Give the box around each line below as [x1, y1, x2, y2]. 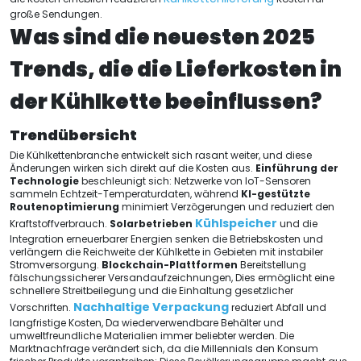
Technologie [10, 174, 79, 188]
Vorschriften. [10, 301, 73, 314]
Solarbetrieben [110, 217, 195, 230]
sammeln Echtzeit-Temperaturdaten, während [10, 187, 241, 201]
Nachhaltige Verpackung [73, 299, 229, 315]
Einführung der [255, 161, 338, 175]
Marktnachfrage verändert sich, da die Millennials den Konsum [10, 342, 318, 355]
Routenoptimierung [10, 200, 119, 214]
